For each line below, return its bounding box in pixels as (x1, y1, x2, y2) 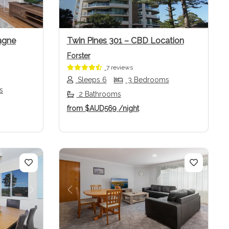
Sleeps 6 (75, 75, 107, 84)
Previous (69, 190, 107, 201)
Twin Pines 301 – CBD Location (66, 35, 184, 45)
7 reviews (106, 63, 133, 71)
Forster (66, 51, 90, 60)
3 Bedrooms (125, 75, 169, 84)
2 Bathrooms (76, 89, 121, 98)
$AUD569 (82, 104, 119, 112)
